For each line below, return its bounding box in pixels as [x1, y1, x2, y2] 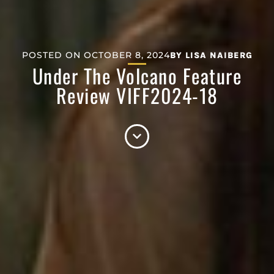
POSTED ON [21, 49, 81, 61]
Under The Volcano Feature [32, 61, 242, 90]
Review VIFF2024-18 [56, 80, 218, 109]
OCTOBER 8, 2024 [83, 49, 170, 61]
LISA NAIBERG [182, 50, 253, 61]
